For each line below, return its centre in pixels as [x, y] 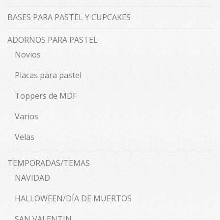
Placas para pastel [48, 75]
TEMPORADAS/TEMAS [49, 163]
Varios [27, 117]
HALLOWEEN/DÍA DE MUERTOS [73, 199]
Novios [28, 55]
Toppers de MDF [46, 96]
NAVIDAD [32, 178]
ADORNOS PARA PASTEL [53, 40]
